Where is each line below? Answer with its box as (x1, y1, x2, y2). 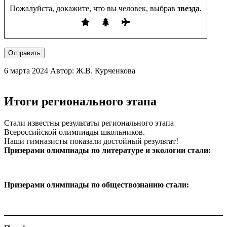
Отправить (8, 49, 41, 57)
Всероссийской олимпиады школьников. (4, 128, 145, 137)
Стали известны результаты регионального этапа (4, 119, 174, 128)
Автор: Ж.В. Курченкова (50, 66, 135, 75)
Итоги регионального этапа (4, 95, 157, 108)
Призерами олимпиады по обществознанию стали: (4, 180, 189, 190)
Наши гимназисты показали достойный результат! (4, 137, 178, 146)
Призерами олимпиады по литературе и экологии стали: (4, 146, 211, 155)
